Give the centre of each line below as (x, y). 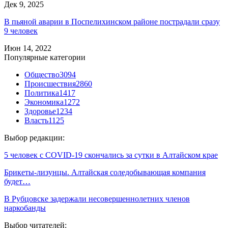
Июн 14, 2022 (28, 48)
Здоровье (40, 111)
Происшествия (50, 84)
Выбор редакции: (34, 138)
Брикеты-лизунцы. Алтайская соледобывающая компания (105, 173)
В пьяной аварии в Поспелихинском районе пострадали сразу (112, 22)
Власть (36, 121)
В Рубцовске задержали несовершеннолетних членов (97, 199)
